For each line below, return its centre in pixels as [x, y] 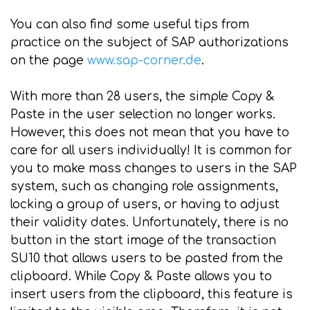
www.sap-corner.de [144, 61]
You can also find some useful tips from [130, 25]
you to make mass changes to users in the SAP [154, 168]
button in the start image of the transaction [143, 240]
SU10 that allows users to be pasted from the [147, 258]
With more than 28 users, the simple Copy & [143, 97]
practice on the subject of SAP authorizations [149, 43]
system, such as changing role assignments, [144, 186]
